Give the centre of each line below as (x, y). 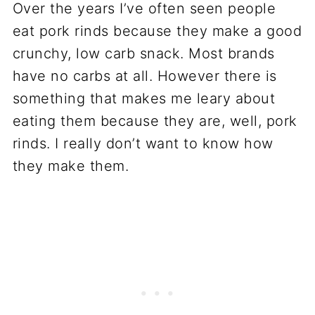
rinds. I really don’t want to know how (143, 143)
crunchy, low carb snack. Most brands (143, 53)
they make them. (71, 166)
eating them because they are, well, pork (155, 121)
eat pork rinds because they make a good (157, 31)
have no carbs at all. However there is (144, 76)
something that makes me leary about (144, 98)
